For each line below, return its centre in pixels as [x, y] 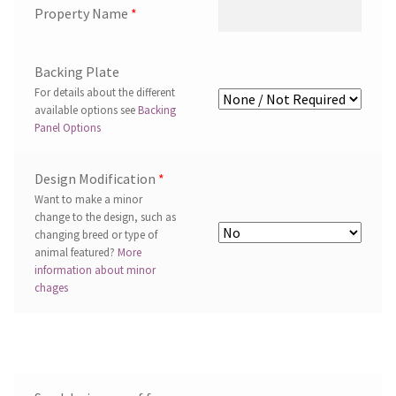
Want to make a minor [88, 199]
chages [51, 288]
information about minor [95, 270]
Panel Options [67, 128]
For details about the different [104, 92]
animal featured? [76, 252]
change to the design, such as [105, 217]
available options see [86, 110]
